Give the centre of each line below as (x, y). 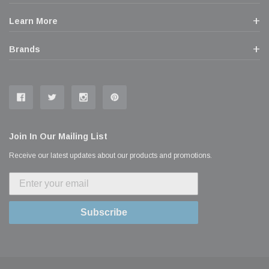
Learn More (33, 21)
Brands (25, 50)
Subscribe (104, 213)
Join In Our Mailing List (58, 137)
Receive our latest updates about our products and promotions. (110, 156)
